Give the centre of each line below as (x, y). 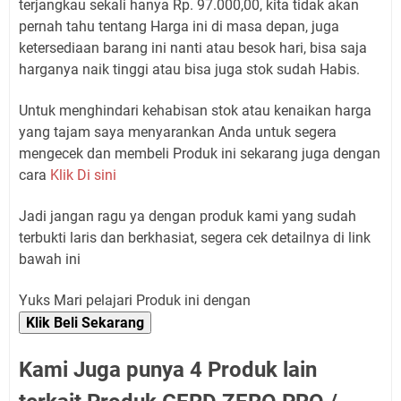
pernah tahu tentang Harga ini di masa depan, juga (179, 27)
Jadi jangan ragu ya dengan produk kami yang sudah (188, 217)
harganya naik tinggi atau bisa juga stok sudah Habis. (189, 70)
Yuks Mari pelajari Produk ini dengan (135, 301)
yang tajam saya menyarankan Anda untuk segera (178, 132)
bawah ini (50, 260)
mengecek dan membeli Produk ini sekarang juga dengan (200, 154)
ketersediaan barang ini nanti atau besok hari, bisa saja (193, 48)
